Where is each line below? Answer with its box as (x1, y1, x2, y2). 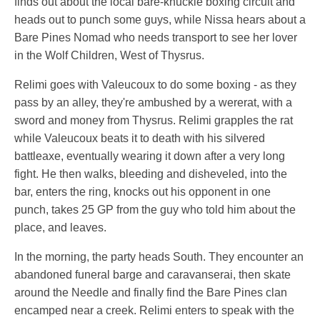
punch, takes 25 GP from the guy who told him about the (14, 204, 296, 216)
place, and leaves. (14, 221, 106, 234)
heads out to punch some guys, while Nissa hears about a (14, 14, 306, 26)
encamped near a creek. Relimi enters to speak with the (14, 304, 294, 317)
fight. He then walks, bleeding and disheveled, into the (14, 168, 287, 181)
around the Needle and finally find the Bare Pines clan (14, 286, 287, 299)
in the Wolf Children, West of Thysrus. (14, 49, 204, 62)
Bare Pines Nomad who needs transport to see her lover (14, 31, 297, 44)
